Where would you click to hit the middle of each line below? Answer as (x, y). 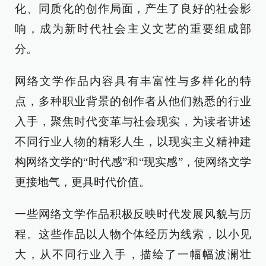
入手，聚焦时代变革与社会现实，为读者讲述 (133, 121)
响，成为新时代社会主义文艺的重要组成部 (133, 29)
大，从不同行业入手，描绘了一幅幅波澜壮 (133, 254)
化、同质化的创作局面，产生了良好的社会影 (133, 9)
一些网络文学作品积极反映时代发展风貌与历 (133, 214)
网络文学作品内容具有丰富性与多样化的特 (133, 81)
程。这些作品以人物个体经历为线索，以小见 (133, 234)
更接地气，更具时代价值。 (83, 182)
